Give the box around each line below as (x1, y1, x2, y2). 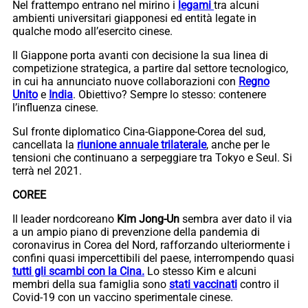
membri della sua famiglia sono (12, 277, 169, 291)
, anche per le (206, 137, 269, 151)
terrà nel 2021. (12, 164, 82, 177)
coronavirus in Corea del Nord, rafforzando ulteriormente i (12, 238, 290, 252)
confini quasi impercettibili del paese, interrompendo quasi (12, 251, 294, 265)
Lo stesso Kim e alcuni (144, 264, 256, 278)
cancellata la (12, 137, 77, 151)
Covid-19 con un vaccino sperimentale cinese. (12, 290, 233, 304)
